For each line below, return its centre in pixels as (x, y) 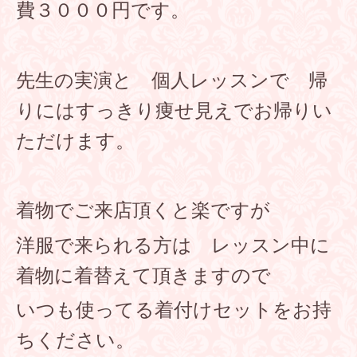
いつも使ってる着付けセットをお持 (174, 311)
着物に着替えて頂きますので (143, 276)
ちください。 (75, 341)
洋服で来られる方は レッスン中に (173, 245)
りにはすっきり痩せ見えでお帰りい (174, 111)
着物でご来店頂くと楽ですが (143, 210)
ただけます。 (75, 141)
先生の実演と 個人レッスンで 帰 (172, 80)
